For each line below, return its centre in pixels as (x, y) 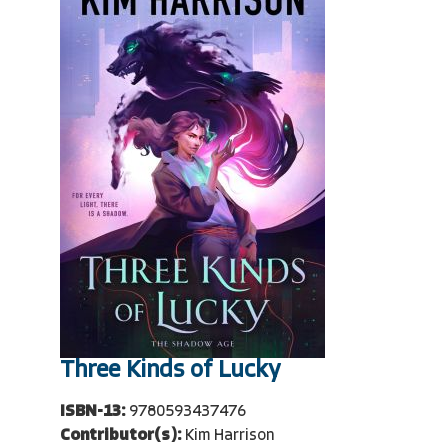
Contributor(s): (120, 436)
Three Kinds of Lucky (170, 371)
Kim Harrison (230, 436)
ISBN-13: (92, 412)
